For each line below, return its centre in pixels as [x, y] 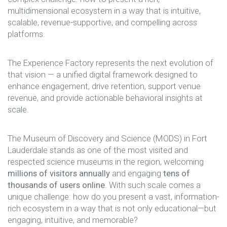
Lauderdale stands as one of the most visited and [98, 150]
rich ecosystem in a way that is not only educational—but [112, 208]
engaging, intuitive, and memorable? [73, 220]
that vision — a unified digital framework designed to [103, 75]
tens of [177, 173]
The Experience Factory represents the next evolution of [110, 63]
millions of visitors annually [59, 173]
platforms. [26, 34]
